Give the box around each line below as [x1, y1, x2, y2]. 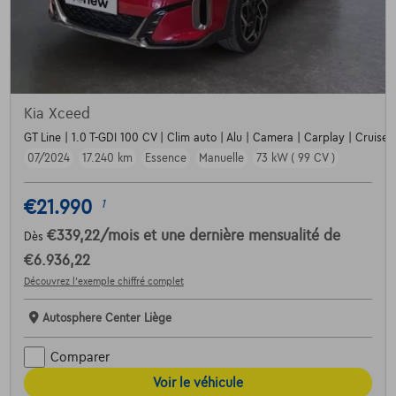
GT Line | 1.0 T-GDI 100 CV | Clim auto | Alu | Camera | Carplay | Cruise [23, 132, 388, 145]
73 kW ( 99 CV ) [255, 152, 335, 165]
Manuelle [198, 152, 244, 165]
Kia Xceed [23, 106, 90, 123]
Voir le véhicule [153, 376, 243, 391]
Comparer [49, 349, 110, 364]
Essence [144, 152, 187, 165]
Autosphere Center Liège [42, 312, 171, 325]
